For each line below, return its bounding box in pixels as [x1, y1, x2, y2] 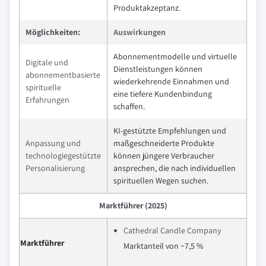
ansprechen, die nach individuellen [113, 162, 236, 173]
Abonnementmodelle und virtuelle [113, 50, 237, 62]
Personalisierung [26, 162, 85, 173]
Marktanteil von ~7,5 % [123, 240, 203, 251]
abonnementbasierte [26, 69, 100, 80]
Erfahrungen [26, 94, 69, 105]
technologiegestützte [26, 150, 101, 161]
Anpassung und [26, 137, 81, 148]
